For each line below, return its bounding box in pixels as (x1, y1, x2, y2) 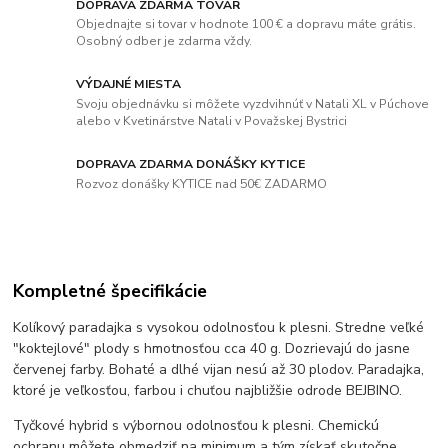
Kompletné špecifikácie (13, 279, 208, 304)
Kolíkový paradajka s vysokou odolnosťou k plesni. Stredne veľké (13, 317, 425, 337)
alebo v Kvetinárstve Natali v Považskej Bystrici (76, 113, 348, 130)
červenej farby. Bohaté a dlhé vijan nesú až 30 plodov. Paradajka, (13, 359, 425, 379)
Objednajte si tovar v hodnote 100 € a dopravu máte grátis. (76, 16, 417, 33)
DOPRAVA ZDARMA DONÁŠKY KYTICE (76, 156, 306, 173)
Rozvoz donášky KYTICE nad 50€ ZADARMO (76, 175, 328, 192)
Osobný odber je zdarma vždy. (76, 33, 253, 50)
